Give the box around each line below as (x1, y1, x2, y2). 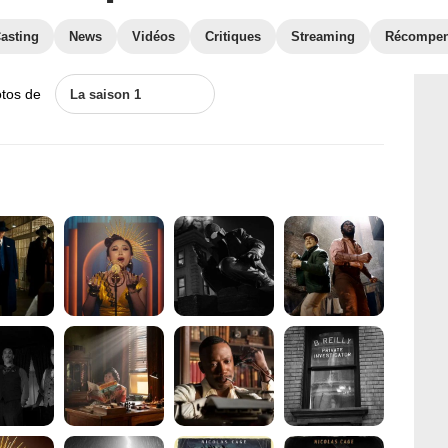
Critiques (205, 29, 261, 44)
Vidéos (132, 29, 175, 44)
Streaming (291, 29, 355, 44)
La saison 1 (69, 87, 141, 102)
